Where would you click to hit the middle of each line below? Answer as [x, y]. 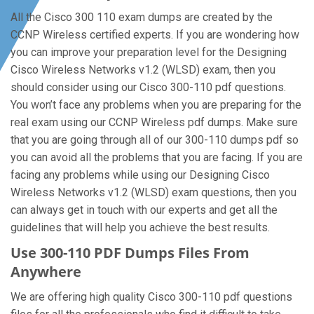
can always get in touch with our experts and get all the [144, 210]
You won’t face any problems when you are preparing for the [156, 105]
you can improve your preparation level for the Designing [149, 52]
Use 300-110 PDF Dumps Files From [130, 253]
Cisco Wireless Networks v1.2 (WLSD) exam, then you [143, 70]
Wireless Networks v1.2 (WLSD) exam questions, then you [153, 192]
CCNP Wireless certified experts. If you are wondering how [155, 35]
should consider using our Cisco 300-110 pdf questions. [148, 87]
